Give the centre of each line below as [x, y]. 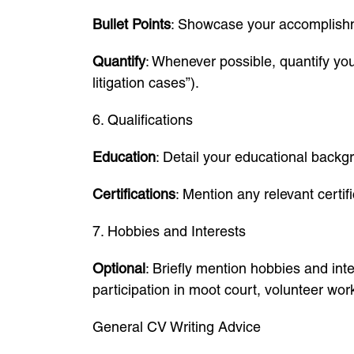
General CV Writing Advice [177, 327]
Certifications [134, 194]
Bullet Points [132, 24]
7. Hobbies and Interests [169, 231]
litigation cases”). [146, 83]
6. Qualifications [143, 120]
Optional [119, 268]
